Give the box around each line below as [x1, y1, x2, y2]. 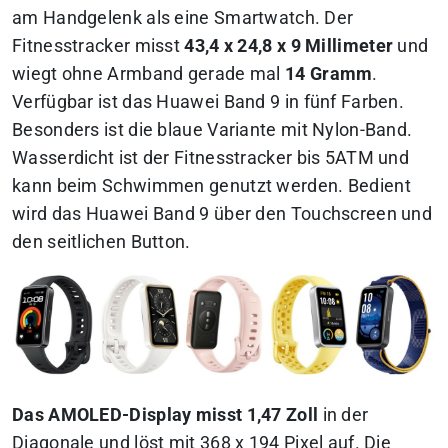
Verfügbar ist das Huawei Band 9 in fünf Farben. [12, 91, 405, 112]
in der [318, 404, 369, 425]
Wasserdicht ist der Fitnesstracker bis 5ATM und [12, 147, 410, 168]
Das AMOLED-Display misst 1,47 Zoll [12, 404, 319, 425]
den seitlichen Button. [12, 231, 191, 252]
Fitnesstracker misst [12, 35, 185, 56]
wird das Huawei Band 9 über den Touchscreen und [12, 203, 433, 224]
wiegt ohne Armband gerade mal [12, 63, 286, 84]
